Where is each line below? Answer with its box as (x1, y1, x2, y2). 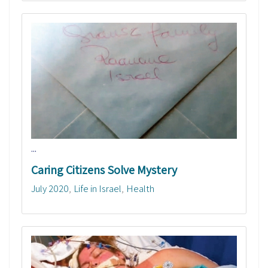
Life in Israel (74, 181, 121, 195)
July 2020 (31, 181, 69, 195)
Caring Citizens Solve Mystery (31, 162, 177, 178)
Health (126, 181, 154, 195)
